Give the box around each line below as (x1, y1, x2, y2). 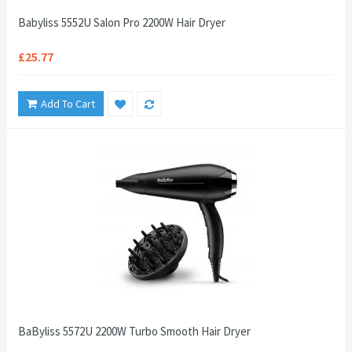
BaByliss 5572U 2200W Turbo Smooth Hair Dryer (18, 324, 251, 339)
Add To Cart (41, 97, 95, 111)
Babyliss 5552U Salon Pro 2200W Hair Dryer (18, 15, 225, 30)
